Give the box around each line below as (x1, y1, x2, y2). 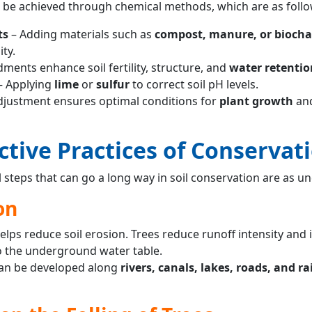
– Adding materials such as (8, 26, 155, 42)
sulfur (95, 76, 132, 92)
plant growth (216, 93, 296, 109)
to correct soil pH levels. (132, 76, 258, 92)
